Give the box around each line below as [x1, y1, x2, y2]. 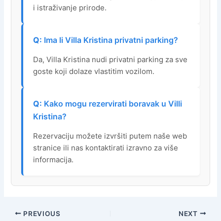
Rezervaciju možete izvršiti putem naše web [33, 131, 187, 141]
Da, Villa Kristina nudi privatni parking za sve [33, 54, 188, 64]
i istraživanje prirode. [33, 2, 107, 12]
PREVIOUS [21, 209, 61, 218]
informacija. [33, 154, 74, 164]
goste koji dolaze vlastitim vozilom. [33, 66, 155, 76]
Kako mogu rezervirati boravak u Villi [44, 98, 183, 109]
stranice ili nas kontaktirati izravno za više [33, 143, 179, 152]
